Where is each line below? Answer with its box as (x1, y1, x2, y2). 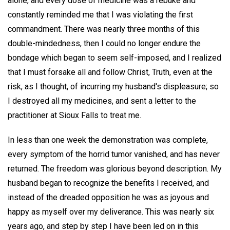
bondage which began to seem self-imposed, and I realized (8, 52, 221, 63)
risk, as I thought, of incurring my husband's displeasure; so (8, 81, 219, 91)
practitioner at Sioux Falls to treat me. (8, 110, 141, 120)
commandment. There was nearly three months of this (8, 24, 200, 34)
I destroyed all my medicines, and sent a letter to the (8, 95, 196, 106)
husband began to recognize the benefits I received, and (8, 178, 209, 188)
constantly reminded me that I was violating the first (8, 9, 193, 20)
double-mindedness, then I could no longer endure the (8, 38, 201, 48)
